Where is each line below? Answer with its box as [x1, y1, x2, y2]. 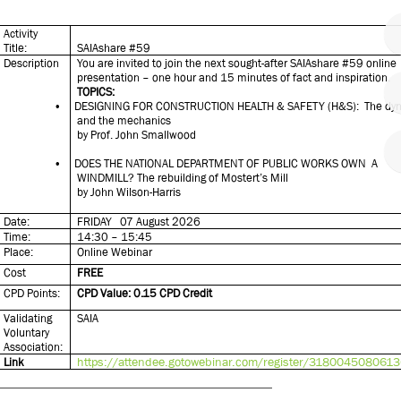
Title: [4, 41, 28, 55]
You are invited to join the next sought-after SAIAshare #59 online [77, 56, 397, 70]
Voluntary [4, 326, 50, 339]
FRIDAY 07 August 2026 [77, 215, 201, 228]
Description [4, 56, 60, 70]
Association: [4, 340, 64, 354]
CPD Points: [4, 286, 61, 300]
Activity [4, 27, 38, 40]
